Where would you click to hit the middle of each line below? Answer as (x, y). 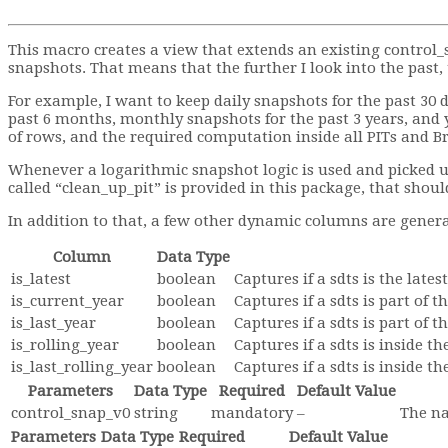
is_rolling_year (65, 345)
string (156, 413)
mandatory (252, 413)
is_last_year (53, 323)
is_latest (41, 279)
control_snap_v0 (70, 413)
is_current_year (67, 301)
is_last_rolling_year (82, 367)
